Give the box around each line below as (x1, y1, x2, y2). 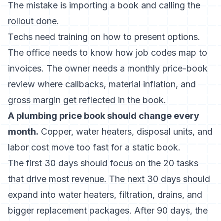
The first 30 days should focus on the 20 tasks (8, 158, 198, 168)
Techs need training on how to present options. (8, 32, 200, 42)
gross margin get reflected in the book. (8, 95, 166, 105)
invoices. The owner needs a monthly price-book (8, 63, 208, 74)
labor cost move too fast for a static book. (8, 142, 181, 152)
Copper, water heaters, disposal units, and (38, 126, 213, 137)
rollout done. (8, 16, 59, 26)
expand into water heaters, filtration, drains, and (8, 189, 202, 200)
